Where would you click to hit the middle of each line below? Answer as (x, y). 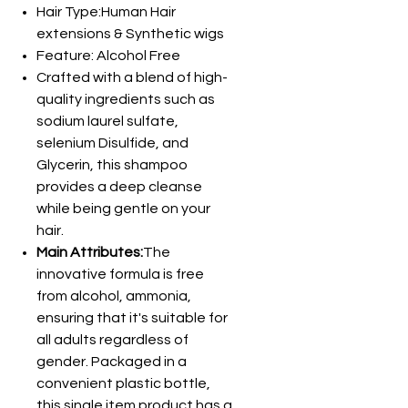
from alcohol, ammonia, (114, 296)
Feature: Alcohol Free (108, 56)
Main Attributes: (90, 252)
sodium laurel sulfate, (107, 121)
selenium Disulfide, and (112, 143)
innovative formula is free (120, 274)
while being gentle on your (123, 209)
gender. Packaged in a (112, 362)
